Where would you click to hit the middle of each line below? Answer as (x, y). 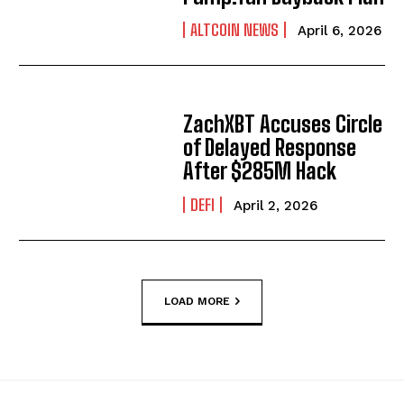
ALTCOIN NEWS (235, 30)
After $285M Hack (260, 171)
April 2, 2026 (276, 206)
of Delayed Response (270, 148)
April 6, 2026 (340, 31)
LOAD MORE (197, 301)
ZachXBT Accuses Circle (283, 124)
